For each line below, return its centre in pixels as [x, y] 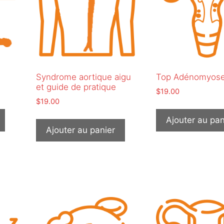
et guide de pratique [76, 87]
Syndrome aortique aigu [83, 77]
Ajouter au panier [80, 130]
